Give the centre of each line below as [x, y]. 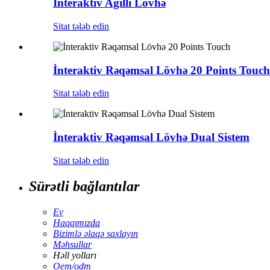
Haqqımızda [77, 222]
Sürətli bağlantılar [84, 186]
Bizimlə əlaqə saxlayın [96, 233]
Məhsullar [72, 244]
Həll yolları [75, 255]
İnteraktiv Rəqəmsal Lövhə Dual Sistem [151, 137]
